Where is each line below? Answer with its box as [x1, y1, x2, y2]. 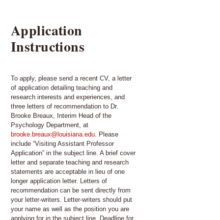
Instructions [11, 36, 85, 56]
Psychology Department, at [11, 121, 88, 129]
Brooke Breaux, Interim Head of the [11, 111, 111, 119]
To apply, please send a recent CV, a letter [11, 74, 132, 82]
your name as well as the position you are [11, 205, 129, 213]
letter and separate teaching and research [11, 158, 129, 166]
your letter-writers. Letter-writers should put [11, 195, 132, 203]
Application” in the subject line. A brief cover [11, 149, 136, 157]
